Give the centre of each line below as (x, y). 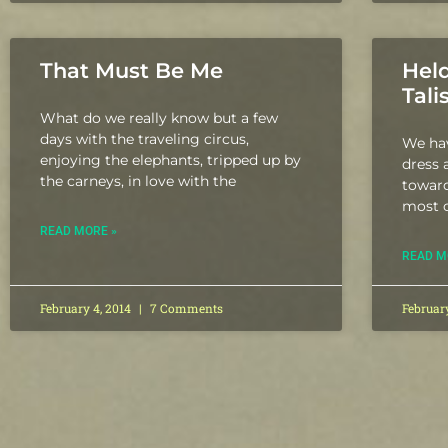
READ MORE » (78, 231)
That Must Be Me (131, 71)
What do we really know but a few (159, 118)
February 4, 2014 (87, 308)
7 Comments (185, 308)
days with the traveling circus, (144, 139)
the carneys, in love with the (138, 181)
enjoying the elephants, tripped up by (170, 160)
